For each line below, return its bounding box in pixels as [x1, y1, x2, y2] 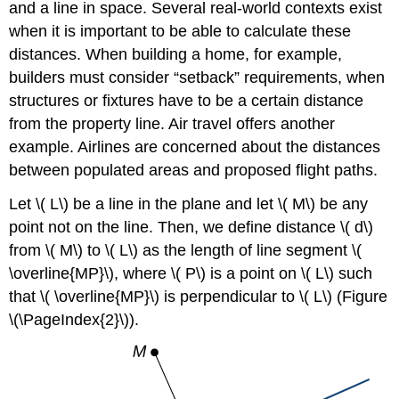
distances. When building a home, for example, [9, 45, 343, 63]
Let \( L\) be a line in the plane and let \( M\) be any [9, 195, 369, 214]
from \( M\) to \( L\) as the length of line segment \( [9, 241, 362, 260]
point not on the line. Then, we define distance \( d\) [9, 218, 374, 237]
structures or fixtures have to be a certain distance [9, 91, 364, 110]
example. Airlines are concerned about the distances [9, 137, 381, 156]
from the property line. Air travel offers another [9, 114, 336, 133]
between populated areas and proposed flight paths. [9, 160, 379, 179]
